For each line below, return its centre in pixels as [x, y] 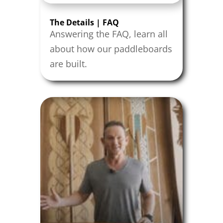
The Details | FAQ [84, 23]
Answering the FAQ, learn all [109, 34]
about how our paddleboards [111, 49]
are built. [68, 64]
